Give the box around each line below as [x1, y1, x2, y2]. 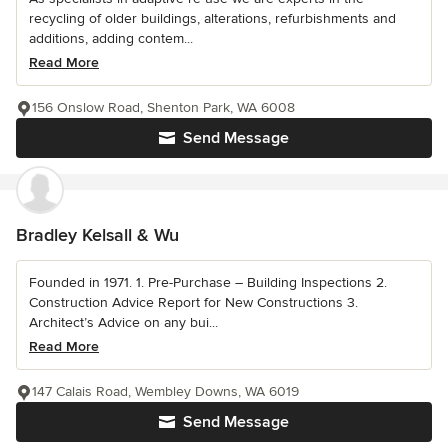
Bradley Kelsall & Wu [16, 224, 179, 247]
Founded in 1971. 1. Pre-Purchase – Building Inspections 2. [29, 274, 387, 292]
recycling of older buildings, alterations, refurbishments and [29, 10, 396, 28]
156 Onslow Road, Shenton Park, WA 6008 [32, 99, 295, 117]
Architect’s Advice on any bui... [29, 314, 218, 332]
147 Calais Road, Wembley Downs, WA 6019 [32, 383, 299, 401]
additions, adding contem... [29, 30, 193, 48]
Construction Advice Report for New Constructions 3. [29, 294, 358, 312]
